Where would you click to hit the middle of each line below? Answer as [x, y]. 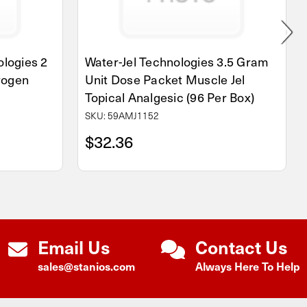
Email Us [74, 246]
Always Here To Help [248, 266]
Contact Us [242, 246]
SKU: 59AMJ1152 [122, 115]
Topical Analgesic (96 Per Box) [169, 97]
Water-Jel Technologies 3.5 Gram [177, 61]
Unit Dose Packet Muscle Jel [165, 79]
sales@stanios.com [86, 266]
